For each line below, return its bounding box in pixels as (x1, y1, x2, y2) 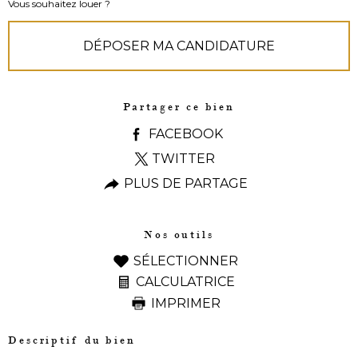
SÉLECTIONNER (133, 253, 238, 268)
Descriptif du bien (8, 332, 136, 347)
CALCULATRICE (136, 274, 236, 290)
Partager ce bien (122, 100, 236, 114)
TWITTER (151, 150, 215, 166)
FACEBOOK (148, 125, 223, 141)
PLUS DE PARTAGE (123, 176, 248, 192)
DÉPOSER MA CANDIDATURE (83, 38, 275, 54)
